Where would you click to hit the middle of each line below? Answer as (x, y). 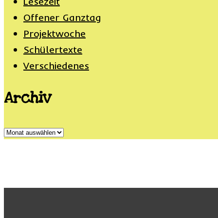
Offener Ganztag (62, 17)
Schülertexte (53, 49)
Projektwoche (54, 33)
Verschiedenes (56, 65)
